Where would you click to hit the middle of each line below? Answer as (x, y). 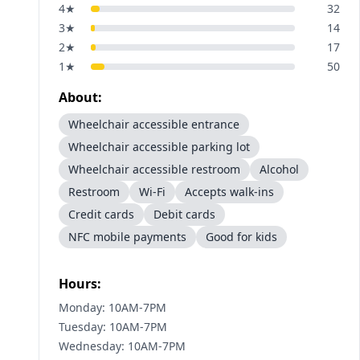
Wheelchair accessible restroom (154, 169)
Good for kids (241, 237)
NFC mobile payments (127, 237)
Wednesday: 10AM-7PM (122, 346)
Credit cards (101, 214)
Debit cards (184, 214)
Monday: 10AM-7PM (112, 307)
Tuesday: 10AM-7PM (113, 327)
